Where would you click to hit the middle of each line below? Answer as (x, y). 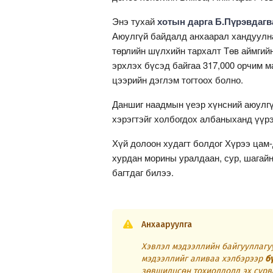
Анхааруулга (167, 225)
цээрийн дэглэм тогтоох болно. (178, 80)
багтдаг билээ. (143, 172)
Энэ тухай (135, 21)
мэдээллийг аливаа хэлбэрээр (203, 259)
